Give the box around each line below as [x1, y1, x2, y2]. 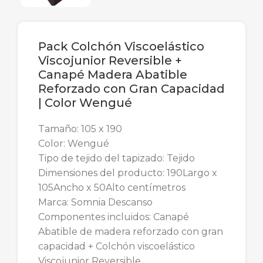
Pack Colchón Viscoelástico [38, 39, 204, 53]
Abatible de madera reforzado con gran [38, 226, 223, 237]
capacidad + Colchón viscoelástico [38, 241, 195, 252]
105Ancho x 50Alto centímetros [38, 182, 186, 193]
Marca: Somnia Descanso [38, 197, 153, 208]
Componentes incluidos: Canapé [38, 211, 189, 222]
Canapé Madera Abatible [38, 68, 187, 82]
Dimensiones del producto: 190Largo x [38, 167, 217, 178]
